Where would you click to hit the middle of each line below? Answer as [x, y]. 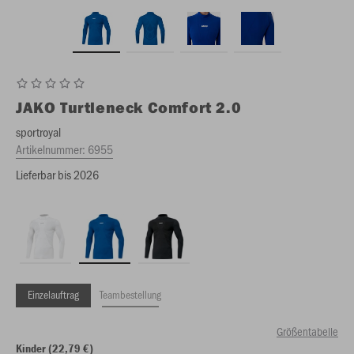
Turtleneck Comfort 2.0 [151, 107]
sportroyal [38, 132]
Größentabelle [307, 331]
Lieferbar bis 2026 [57, 174]
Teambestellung [130, 294]
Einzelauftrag [53, 294]
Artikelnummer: [52, 149]
